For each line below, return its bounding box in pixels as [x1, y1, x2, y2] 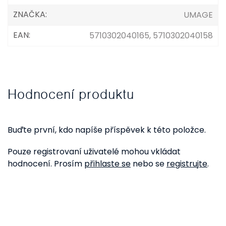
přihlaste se [84, 158, 131, 169]
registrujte [166, 158, 207, 169]
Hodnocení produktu [8, 86, 135, 103]
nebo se [131, 158, 166, 169]
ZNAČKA [13, 9, 45, 20]
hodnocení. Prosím [8, 158, 84, 169]
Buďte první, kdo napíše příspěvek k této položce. [8, 124, 206, 136]
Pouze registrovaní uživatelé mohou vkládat [8, 146, 181, 157]
